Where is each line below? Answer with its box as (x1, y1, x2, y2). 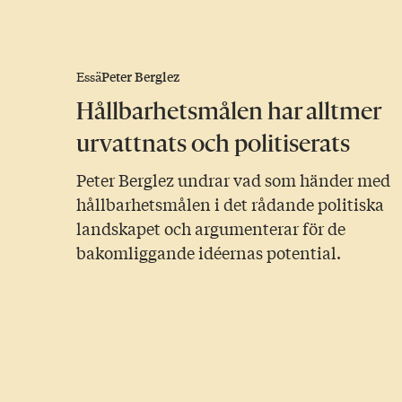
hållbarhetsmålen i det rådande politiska (76, 192, 385, 216)
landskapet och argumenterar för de (76, 216, 346, 240)
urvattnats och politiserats (76, 128, 351, 159)
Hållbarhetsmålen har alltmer (76, 96, 382, 127)
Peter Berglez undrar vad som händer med (76, 168, 391, 192)
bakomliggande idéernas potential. (76, 240, 342, 265)
